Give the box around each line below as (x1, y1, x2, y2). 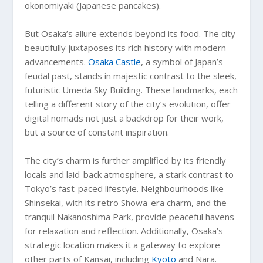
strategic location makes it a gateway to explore (25, 238, 221, 251)
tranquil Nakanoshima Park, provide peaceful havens (25, 210, 235, 222)
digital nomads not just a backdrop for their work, (25, 112, 224, 124)
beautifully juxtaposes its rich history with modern (25, 41, 227, 53)
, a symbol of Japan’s (141, 55, 224, 68)
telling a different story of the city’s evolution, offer (25, 97, 231, 110)
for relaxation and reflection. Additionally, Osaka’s (25, 224, 224, 237)
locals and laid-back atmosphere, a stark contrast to (25, 168, 234, 180)
